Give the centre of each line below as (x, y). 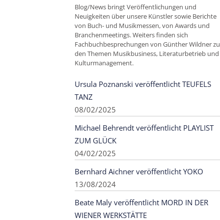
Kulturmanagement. (104, 63)
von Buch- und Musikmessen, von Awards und (142, 26)
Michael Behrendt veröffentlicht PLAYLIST (144, 128)
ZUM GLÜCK (96, 141)
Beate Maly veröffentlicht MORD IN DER (141, 203)
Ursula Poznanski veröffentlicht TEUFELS (143, 84)
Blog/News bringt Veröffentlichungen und (136, 7)
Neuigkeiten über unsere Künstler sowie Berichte (146, 16)
